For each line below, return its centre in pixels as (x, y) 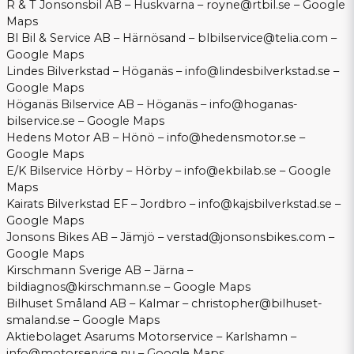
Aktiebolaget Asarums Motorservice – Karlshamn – (151, 337)
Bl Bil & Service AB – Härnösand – (102, 38)
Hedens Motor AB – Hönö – (87, 138)
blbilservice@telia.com (263, 38)
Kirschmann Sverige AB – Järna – (100, 271)
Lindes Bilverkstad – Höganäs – (96, 72)
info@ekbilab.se (230, 171)
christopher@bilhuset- (257, 304)
